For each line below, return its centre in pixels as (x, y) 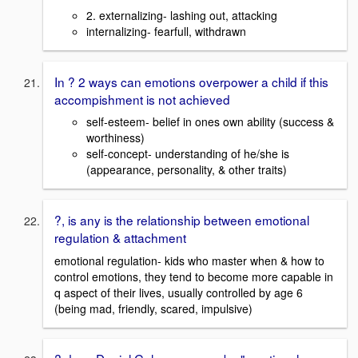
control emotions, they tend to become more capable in (194, 277)
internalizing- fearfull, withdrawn (166, 31)
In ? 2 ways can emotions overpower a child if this (191, 81)
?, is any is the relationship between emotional (182, 220)
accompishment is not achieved (142, 99)
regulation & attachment (120, 238)
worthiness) (115, 138)
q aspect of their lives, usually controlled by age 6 (179, 293)
